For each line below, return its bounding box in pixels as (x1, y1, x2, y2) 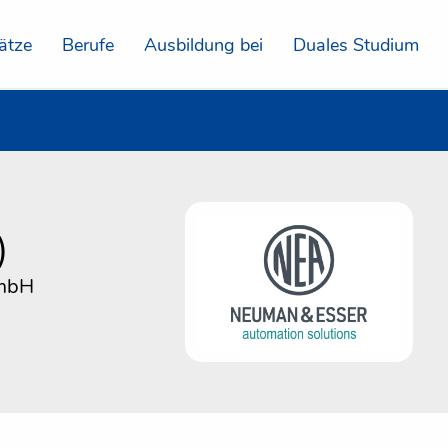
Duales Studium (293, 33, 419, 57)
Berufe (62, 33, 114, 57)
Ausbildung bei (144, 33, 263, 57)
